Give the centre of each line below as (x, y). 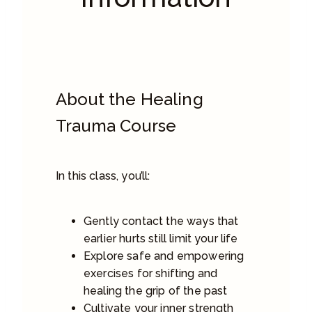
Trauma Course (116, 125)
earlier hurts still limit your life (161, 238)
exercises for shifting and (151, 273)
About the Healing (130, 99)
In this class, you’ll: (103, 175)
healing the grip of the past (156, 290)
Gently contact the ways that (161, 221)
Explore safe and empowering (164, 256)
